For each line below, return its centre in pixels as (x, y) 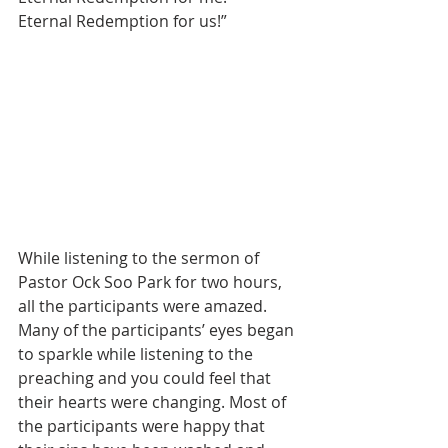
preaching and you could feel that (146, 378)
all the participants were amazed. (144, 306)
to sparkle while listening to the (137, 354)
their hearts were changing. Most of (154, 402)
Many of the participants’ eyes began (158, 330)
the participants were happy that (143, 426)
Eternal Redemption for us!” (122, 20)
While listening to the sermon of (140, 258)
